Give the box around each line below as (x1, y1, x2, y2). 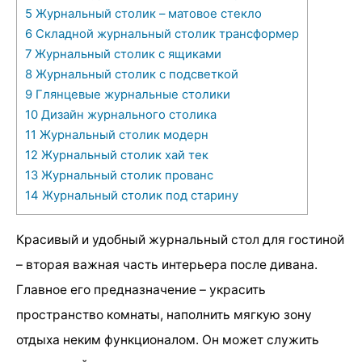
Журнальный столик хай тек (38, 147, 208, 162)
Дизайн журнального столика (38, 107, 217, 122)
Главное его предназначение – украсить (16, 281, 266, 297)
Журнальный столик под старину (39, 187, 238, 203)
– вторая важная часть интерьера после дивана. (16, 256, 318, 272)
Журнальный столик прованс (38, 167, 213, 183)
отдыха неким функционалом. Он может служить (16, 331, 319, 347)
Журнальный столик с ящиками (32, 46, 221, 61)
